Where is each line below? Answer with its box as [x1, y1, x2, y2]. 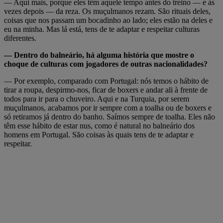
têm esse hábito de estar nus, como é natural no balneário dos [4, 121, 195, 130]
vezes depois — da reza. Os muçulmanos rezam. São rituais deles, [4, 6, 211, 15]
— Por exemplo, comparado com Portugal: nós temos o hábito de [4, 76, 209, 85]
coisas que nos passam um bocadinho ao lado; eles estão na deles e [4, 15, 213, 24]
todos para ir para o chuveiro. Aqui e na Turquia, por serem [4, 94, 189, 103]
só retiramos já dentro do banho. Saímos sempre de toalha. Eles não [4, 112, 215, 121]
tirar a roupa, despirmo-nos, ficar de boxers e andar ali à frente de [4, 85, 208, 94]
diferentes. [4, 33, 36, 42]
